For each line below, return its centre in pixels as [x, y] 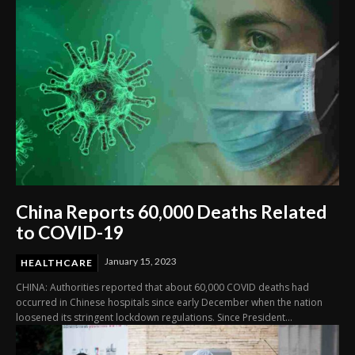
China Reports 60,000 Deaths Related [171, 211]
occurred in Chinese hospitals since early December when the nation [169, 302]
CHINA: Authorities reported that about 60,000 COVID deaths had [162, 287]
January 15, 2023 [141, 261]
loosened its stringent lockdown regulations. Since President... [154, 317]
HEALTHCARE [57, 262]
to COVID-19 [70, 232]
